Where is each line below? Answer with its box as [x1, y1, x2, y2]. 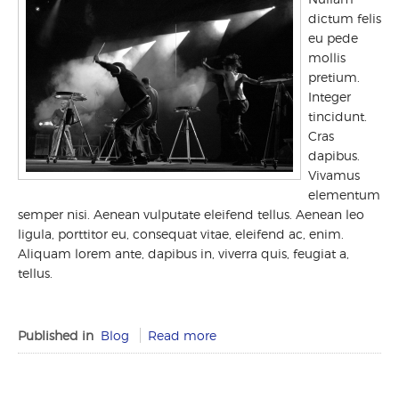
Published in [18, 328, 94, 343]
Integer [308, 89, 351, 104]
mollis [308, 50, 346, 65]
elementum [308, 187, 380, 202]
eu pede [308, 30, 358, 45]
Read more [148, 328, 216, 343]
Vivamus [308, 167, 360, 183]
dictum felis [308, 11, 381, 26]
